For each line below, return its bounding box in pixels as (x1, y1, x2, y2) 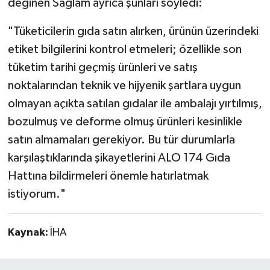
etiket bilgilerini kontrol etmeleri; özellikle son (7, 43, 242, 55)
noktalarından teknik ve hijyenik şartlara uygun (7, 79, 241, 92)
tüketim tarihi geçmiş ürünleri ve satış (7, 61, 198, 74)
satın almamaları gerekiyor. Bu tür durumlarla (7, 133, 235, 146)
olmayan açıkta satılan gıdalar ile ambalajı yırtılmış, (7, 97, 262, 110)
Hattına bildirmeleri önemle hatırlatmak (7, 169, 209, 182)
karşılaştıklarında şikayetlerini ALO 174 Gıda (7, 151, 230, 164)
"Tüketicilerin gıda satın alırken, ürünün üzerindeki (7, 25, 259, 37)
